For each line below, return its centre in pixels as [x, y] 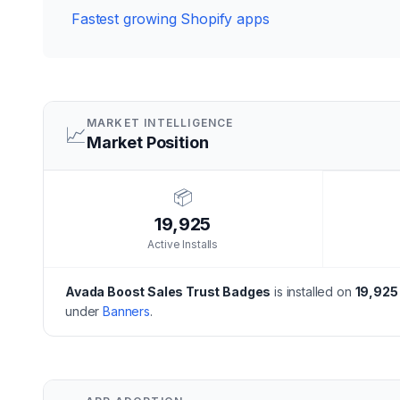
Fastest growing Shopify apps [171, 19]
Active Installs [183, 244]
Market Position [147, 142]
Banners [126, 311]
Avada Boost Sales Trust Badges [168, 292]
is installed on [311, 292]
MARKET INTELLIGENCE [160, 123]
